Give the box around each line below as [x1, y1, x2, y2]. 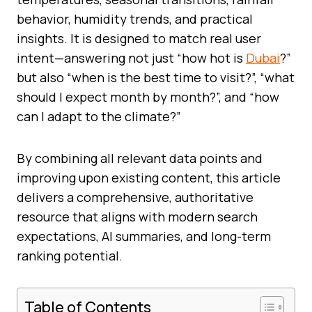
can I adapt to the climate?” [17, 107, 181, 125]
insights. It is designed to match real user [17, 29, 261, 47]
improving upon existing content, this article [17, 169, 281, 186]
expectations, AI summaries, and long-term [17, 227, 271, 244]
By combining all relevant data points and [17, 149, 263, 166]
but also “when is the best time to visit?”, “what [17, 68, 295, 86]
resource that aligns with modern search [17, 208, 258, 225]
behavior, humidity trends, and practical [17, 10, 253, 27]
